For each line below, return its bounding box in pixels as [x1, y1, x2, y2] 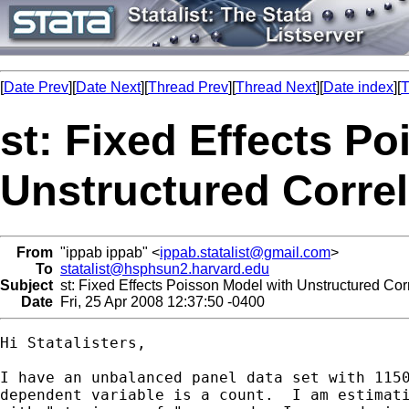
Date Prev [4, 79, 68, 95]
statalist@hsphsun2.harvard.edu [60, 260, 269, 277]
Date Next [76, 79, 141, 95]
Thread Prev [148, 79, 228, 95]
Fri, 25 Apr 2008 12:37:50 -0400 [53, 293, 265, 309]
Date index [323, 79, 393, 95]
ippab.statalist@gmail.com [160, 244, 330, 260]
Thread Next [236, 79, 316, 95]
